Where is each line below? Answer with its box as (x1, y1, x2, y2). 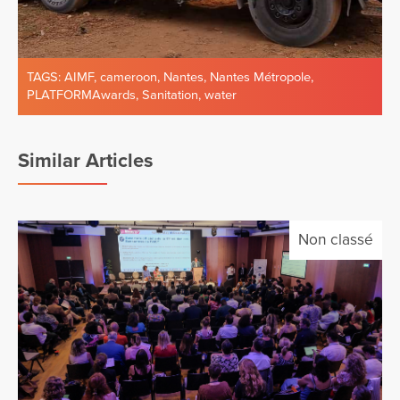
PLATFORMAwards (27, 87, 136, 103)
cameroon (100, 69, 157, 85)
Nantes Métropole (210, 69, 311, 85)
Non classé (298, 229, 373, 249)
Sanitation (142, 87, 198, 103)
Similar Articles (18, 148, 154, 172)
